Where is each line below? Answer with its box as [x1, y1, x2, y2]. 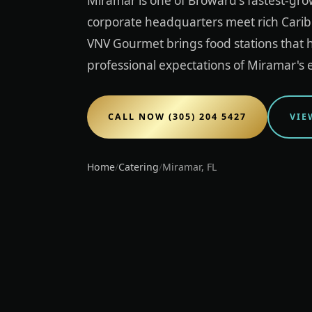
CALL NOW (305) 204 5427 [108, 111, 247, 123]
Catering [118, 160, 159, 174]
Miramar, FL [162, 160, 217, 174]
